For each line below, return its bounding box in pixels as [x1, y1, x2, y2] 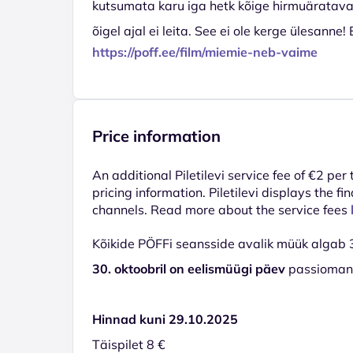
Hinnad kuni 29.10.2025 [92, 310, 238, 327]
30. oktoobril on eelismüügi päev [92, 260, 285, 277]
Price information [92, 125, 221, 146]
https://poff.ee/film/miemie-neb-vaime [92, 43, 318, 60]
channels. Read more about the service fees [92, 201, 351, 217]
